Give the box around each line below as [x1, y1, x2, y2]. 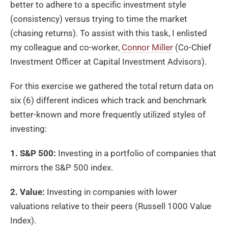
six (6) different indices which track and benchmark [10, 95, 207, 105]
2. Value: [10, 186, 45, 197]
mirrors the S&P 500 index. [10, 162, 113, 173]
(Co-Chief [173, 42, 211, 52]
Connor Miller [122, 42, 173, 52]
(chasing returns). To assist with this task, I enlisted [10, 27, 207, 38]
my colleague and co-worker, [10, 42, 122, 52]
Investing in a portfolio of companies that [56, 148, 216, 158]
